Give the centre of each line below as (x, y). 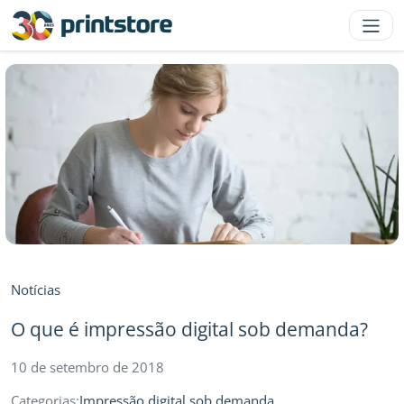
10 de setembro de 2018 (87, 367)
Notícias (36, 290)
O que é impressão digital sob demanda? (189, 329)
